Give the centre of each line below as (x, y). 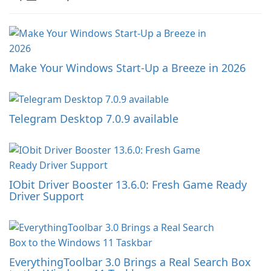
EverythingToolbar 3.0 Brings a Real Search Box (130, 262)
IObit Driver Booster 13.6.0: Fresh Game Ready (128, 185)
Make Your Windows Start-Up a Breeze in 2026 (127, 68)
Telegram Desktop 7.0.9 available (94, 119)
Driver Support (47, 196)
